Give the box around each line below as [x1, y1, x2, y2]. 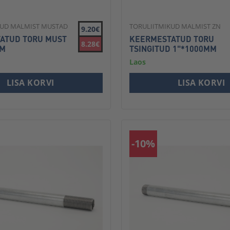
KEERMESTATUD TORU [129, 33, 214, 45]
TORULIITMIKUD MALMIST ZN [129, 22, 221, 31]
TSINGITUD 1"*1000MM [129, 43, 217, 54]
